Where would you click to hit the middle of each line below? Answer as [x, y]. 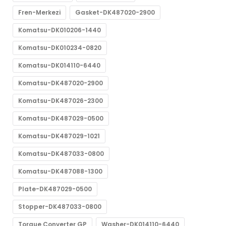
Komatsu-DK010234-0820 [60, 48]
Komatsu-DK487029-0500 [61, 118]
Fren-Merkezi [39, 12]
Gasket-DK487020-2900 [115, 12]
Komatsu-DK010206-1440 [60, 30]
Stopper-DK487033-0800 [60, 207]
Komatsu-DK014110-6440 [59, 65]
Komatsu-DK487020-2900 [61, 83]
